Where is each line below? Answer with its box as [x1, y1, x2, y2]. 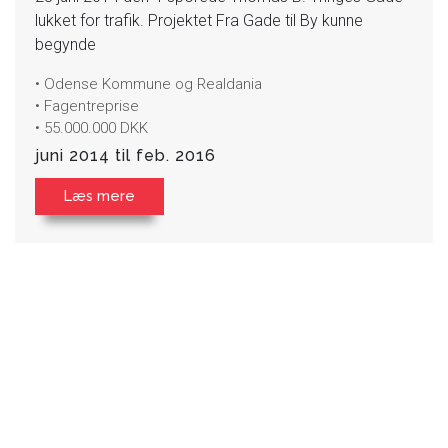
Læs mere [64, 186, 135, 204]
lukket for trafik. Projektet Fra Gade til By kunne [35, 10, 363, 30]
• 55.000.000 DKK [35, 118, 148, 137]
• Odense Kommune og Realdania [35, 74, 262, 93]
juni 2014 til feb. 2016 [35, 145, 216, 165]
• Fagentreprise [35, 96, 139, 115]
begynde [35, 34, 96, 54]
